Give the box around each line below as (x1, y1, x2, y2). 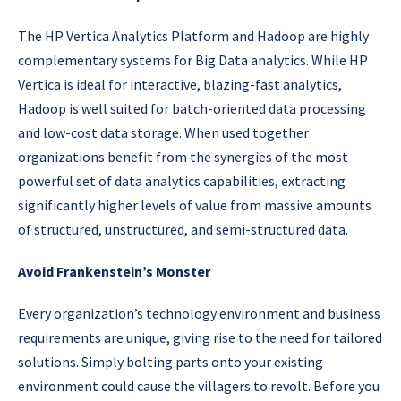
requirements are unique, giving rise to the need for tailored (18, 328, 382, 346)
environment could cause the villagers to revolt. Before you (18, 376, 380, 395)
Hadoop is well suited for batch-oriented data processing (18, 98, 366, 117)
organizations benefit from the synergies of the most (18, 147, 348, 166)
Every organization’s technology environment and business (18, 303, 380, 322)
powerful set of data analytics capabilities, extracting (18, 171, 346, 190)
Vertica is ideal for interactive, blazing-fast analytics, (18, 74, 342, 93)
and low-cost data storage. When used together (18, 123, 309, 141)
